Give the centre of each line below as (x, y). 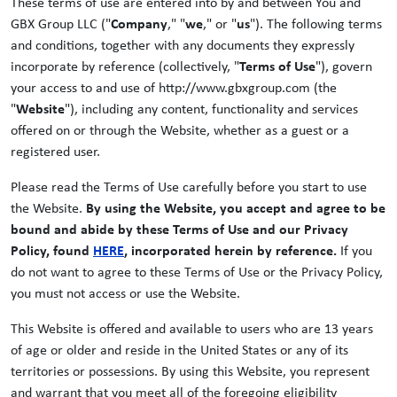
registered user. (55, 152)
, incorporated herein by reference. (230, 252)
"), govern (344, 67)
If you (354, 252)
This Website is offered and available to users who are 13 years (192, 330)
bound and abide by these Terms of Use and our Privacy (179, 230)
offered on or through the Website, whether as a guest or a (180, 131)
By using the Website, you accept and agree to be (236, 209)
